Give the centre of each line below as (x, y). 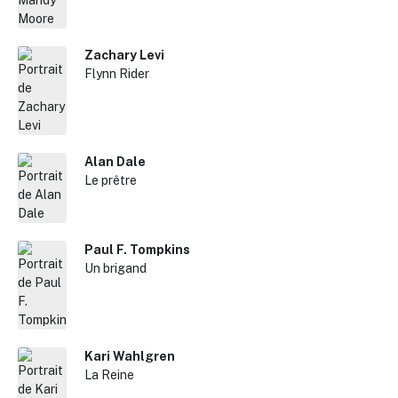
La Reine (110, 375)
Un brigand (116, 268)
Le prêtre (111, 180)
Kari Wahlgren (130, 356)
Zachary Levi (125, 55)
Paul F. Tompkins (138, 250)
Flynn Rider (117, 74)
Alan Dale (115, 162)
